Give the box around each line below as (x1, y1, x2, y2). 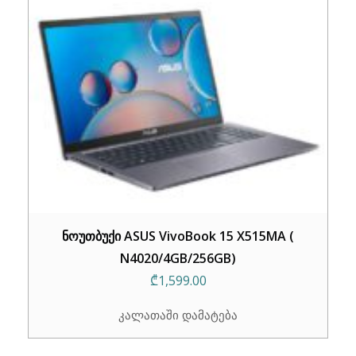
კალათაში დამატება (118, 307, 238, 323)
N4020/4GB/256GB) (120, 250, 236, 268)
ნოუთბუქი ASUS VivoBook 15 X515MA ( (62, 227, 294, 246)
